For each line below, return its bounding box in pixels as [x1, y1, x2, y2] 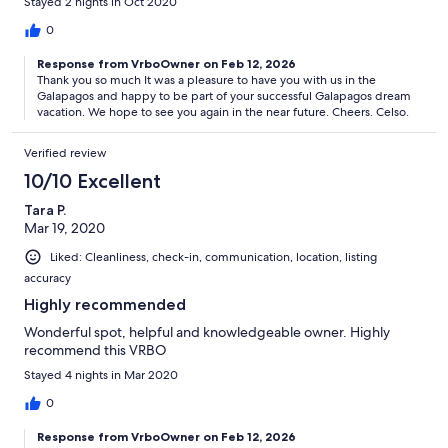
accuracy [24, 270, 71, 287]
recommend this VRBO [24, 341, 167, 360]
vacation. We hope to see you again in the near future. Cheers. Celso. [37, 104, 409, 121]
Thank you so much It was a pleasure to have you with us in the [37, 72, 376, 89]
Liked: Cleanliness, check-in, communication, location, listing [50, 249, 377, 266]
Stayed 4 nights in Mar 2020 [24, 367, 178, 384]
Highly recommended [24, 295, 186, 315]
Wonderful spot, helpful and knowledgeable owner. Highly [24, 323, 390, 342]
